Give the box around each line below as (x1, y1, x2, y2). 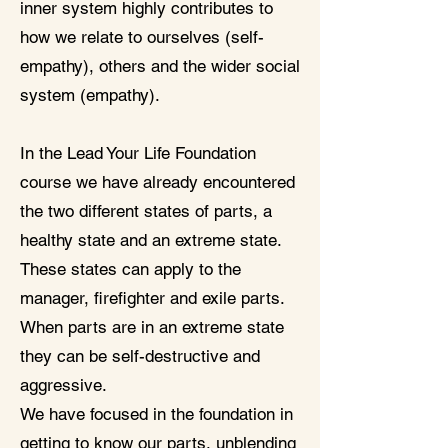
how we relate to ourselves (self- (20, 27, 264, 47)
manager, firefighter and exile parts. (20, 288, 284, 308)
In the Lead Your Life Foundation (20, 143, 256, 163)
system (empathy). (20, 85, 165, 105)
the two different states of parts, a (20, 201, 272, 221)
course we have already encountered (20, 172, 295, 192)
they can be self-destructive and (20, 346, 260, 366)
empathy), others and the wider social (20, 56, 300, 76)
